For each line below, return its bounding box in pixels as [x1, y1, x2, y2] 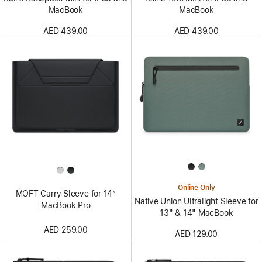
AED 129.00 [175, 229, 218, 239]
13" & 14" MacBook [160, 208, 233, 218]
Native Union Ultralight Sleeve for [135, 196, 258, 206]
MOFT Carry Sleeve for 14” [15, 189, 116, 199]
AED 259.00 [43, 225, 88, 235]
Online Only [177, 183, 215, 192]
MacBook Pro [40, 201, 91, 211]
